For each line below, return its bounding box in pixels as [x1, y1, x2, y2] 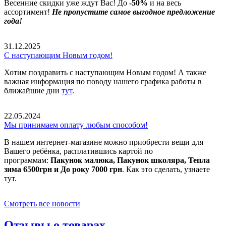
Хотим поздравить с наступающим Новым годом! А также [4, 68, 206, 77]
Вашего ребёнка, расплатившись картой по [4, 147, 153, 156]
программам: [4, 156, 50, 165]
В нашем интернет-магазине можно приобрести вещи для [4, 138, 203, 147]
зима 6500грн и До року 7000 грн [4, 165, 122, 174]
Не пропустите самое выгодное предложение [52, 8, 215, 17]
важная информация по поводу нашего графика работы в [4, 77, 202, 86]
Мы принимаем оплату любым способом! [4, 121, 148, 130]
